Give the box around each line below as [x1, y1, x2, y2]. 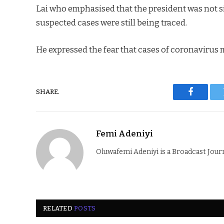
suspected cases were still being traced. [36, 17, 187, 28]
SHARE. [36, 88, 59, 96]
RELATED [43, 204, 74, 212]
